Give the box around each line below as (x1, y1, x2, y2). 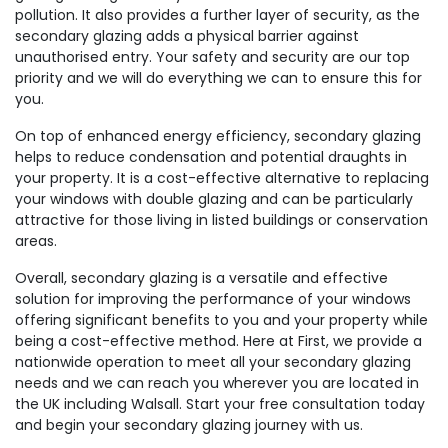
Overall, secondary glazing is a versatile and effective (15, 268, 388, 288)
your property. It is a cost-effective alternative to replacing (15, 168, 429, 188)
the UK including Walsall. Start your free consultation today (15, 394, 425, 414)
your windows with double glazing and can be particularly (15, 189, 413, 209)
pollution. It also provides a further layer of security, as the (15, 5, 420, 25)
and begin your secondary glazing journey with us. (15, 415, 363, 435)
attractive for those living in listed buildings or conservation (15, 210, 428, 230)
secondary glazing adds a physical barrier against (15, 26, 359, 46)
